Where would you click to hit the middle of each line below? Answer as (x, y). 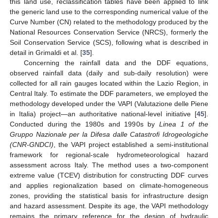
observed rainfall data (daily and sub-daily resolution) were (109, 73)
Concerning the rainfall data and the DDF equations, (116, 63)
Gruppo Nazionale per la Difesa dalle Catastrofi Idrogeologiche (109, 135)
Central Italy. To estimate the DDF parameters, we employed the (109, 94)
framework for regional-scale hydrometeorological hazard (109, 155)
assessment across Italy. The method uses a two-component (109, 165)
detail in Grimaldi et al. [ (46, 53)
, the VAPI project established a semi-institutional (131, 145)
